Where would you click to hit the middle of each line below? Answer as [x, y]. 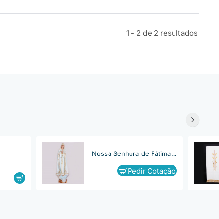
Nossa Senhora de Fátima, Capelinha [174, 154]
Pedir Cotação [151, 171]
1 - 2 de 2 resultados [162, 33]
